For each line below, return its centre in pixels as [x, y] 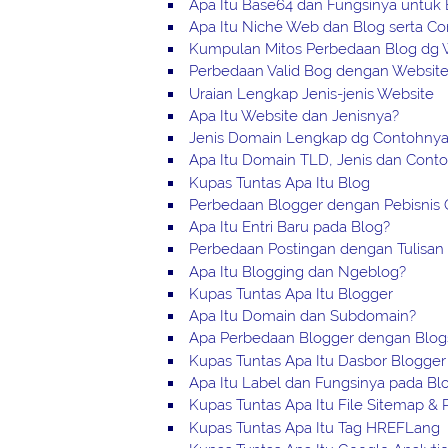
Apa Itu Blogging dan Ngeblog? [298, 271]
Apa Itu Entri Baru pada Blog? [290, 227]
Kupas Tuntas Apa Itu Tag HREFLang [315, 427]
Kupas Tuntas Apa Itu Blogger [291, 293]
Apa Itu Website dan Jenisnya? [294, 115]
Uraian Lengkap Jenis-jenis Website [312, 93]
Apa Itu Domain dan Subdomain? [303, 316]
